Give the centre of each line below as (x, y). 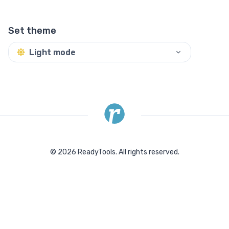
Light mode (52, 52)
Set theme (32, 31)
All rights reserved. (149, 152)
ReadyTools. (97, 152)
